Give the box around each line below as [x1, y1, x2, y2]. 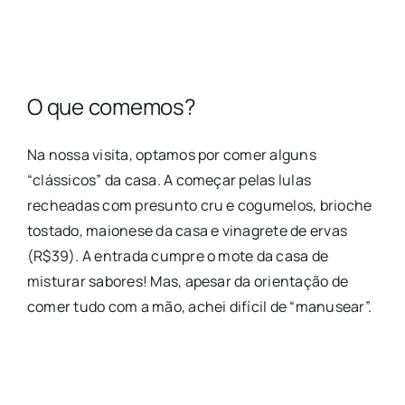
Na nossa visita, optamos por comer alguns [26, 144, 316, 165]
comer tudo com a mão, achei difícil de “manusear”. [26, 296, 372, 316]
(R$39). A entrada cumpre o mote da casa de [26, 245, 329, 266]
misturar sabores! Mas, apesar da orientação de [26, 270, 349, 291]
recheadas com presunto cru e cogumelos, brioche [26, 194, 372, 215]
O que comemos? [26, 90, 196, 121]
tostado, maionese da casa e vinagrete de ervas [26, 220, 348, 240]
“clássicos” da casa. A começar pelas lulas [26, 169, 312, 190]
